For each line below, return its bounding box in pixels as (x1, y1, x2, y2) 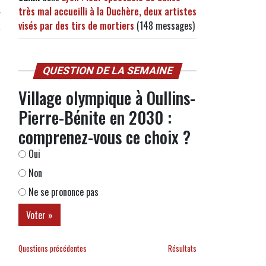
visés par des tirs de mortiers (18, 18, 134, 33)
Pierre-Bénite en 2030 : (18, 105, 172, 129)
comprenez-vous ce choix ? (18, 125, 191, 149)
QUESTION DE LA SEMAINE (40, 65, 175, 77)
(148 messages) (134, 18, 195, 33)
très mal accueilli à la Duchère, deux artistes (18, 4, 197, 18)
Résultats (167, 243, 197, 254)
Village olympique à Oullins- (18, 85, 195, 110)
